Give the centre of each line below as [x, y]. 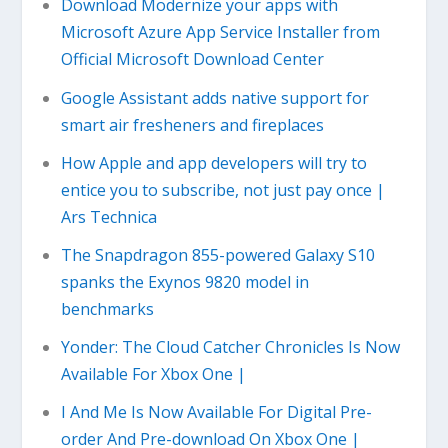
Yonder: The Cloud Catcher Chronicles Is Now [230, 347]
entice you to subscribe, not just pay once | [222, 189]
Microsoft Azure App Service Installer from [220, 32]
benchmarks [107, 308]
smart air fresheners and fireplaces [192, 124]
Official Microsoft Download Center [192, 59]
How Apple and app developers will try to [213, 162]
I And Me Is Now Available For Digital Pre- [216, 412]
